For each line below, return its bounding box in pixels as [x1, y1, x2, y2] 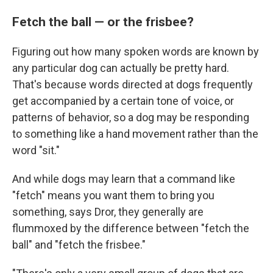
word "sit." [12, 144, 60, 157]
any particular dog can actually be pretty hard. [12, 62, 229, 75]
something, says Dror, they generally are [12, 205, 204, 219]
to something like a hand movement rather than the [12, 127, 258, 141]
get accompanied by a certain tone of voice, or [12, 94, 234, 108]
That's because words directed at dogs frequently [12, 78, 253, 91]
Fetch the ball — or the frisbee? [12, 14, 194, 30]
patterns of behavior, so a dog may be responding [12, 111, 249, 124]
